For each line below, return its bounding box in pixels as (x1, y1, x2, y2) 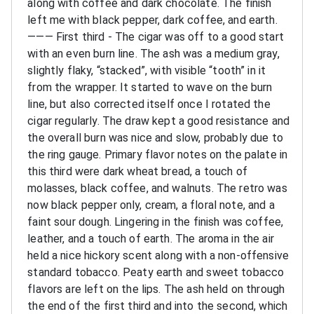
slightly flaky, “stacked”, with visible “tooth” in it (27, 63, 266, 77)
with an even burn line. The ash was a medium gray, (27, 46, 280, 60)
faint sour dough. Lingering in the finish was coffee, (27, 214, 284, 228)
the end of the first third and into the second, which (27, 299, 288, 313)
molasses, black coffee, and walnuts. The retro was (27, 181, 287, 195)
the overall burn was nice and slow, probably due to (27, 130, 283, 144)
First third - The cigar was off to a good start (55, 29, 284, 43)
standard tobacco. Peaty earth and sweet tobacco (27, 265, 285, 279)
